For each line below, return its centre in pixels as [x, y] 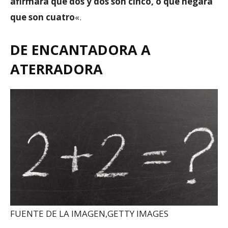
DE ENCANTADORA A [80, 49]
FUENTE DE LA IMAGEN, [59, 214]
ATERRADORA [56, 69]
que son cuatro [42, 17]
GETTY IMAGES [138, 214]
